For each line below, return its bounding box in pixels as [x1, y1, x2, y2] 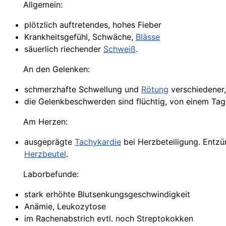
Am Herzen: [23, 117, 68, 127]
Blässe [136, 32, 160, 42]
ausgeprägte [24, 137, 75, 147]
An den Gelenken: [23, 64, 90, 74]
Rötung [141, 84, 168, 94]
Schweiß [103, 44, 136, 54]
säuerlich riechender [24, 44, 103, 54]
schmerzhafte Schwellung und [24, 84, 141, 94]
